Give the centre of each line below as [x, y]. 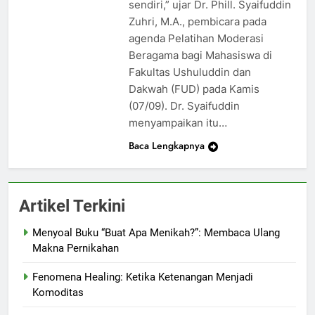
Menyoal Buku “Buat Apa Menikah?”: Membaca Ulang [156, 232]
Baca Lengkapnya [166, 145]
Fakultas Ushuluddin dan [189, 72]
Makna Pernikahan [76, 248]
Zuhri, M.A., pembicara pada [197, 21]
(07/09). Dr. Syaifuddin [184, 105]
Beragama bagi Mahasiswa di [200, 55]
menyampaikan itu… [178, 122]
